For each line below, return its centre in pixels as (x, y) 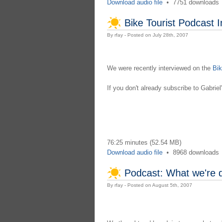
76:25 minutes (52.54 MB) (144, 142)
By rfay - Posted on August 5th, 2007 (149, 185)
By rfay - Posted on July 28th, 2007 (147, 35)
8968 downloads (196, 152)
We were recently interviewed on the (160, 68)
